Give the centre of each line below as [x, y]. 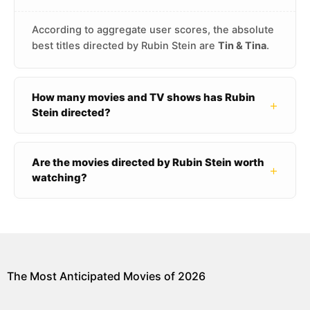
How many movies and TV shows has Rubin [144, 97]
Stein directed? [71, 112]
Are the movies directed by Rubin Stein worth [148, 162]
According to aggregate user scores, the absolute [153, 30]
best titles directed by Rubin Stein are [125, 46]
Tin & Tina [242, 46]
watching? [60, 177]
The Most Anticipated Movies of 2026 [106, 276]
